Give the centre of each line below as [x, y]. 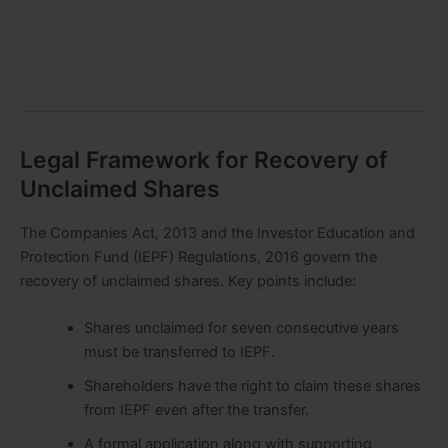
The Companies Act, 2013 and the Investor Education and [217, 232]
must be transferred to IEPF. [179, 352]
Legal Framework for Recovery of [204, 160]
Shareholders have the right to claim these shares [252, 386]
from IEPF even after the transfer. [196, 410]
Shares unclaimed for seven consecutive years [241, 328]
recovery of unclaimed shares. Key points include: [188, 280]
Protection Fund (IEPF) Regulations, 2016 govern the [198, 256]
